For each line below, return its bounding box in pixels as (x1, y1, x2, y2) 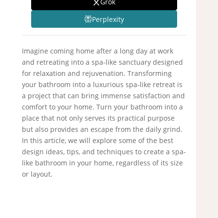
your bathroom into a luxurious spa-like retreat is (21, 80, 182, 90)
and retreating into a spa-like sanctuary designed (21, 57, 183, 67)
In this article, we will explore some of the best (21, 136, 173, 145)
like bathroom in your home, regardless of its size (21, 158, 183, 168)
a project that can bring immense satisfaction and (21, 91, 185, 101)
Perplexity (91, 14, 124, 24)
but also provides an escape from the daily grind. (21, 125, 182, 134)
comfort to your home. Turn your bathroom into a (21, 102, 183, 112)
